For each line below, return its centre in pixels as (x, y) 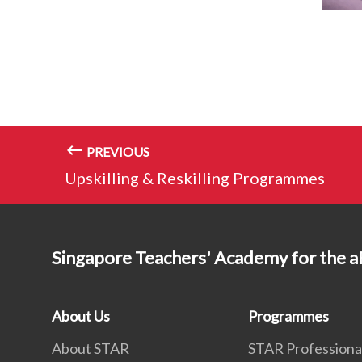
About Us (81, 316)
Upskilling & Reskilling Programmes (195, 178)
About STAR (90, 349)
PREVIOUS (117, 152)
